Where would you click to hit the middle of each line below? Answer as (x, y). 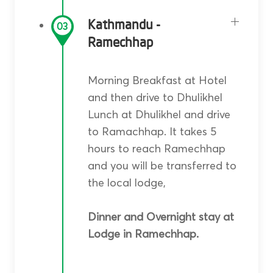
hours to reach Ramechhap (156, 149)
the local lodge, (126, 183)
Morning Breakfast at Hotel (157, 80)
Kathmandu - (124, 25)
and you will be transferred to (162, 166)
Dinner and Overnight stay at (161, 217)
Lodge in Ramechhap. (143, 234)
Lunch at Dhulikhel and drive (159, 115)
